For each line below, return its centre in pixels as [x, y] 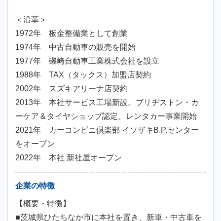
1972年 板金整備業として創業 [72, 33]
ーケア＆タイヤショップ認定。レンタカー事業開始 [106, 116]
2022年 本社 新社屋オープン [69, 158]
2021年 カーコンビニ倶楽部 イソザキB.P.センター [107, 130]
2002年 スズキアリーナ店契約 [72, 89]
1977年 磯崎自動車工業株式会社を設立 [87, 61]
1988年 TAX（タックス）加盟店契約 [83, 75]
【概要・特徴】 [43, 203]
